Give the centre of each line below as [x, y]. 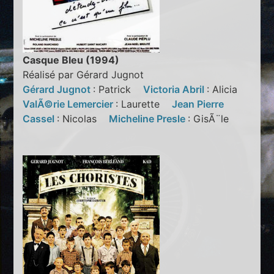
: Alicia [227, 90]
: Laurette [144, 104]
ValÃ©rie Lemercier [69, 104]
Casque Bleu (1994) [71, 60]
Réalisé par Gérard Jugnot [83, 75]
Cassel [40, 119]
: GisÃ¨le [213, 119]
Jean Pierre [198, 104]
